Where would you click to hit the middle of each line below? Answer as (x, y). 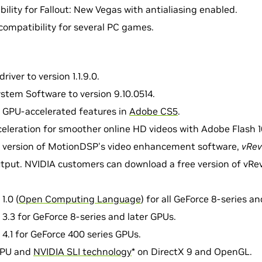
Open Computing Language (80, 199)
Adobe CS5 (154, 111)
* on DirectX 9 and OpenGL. (192, 251)
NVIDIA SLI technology (82, 251)
